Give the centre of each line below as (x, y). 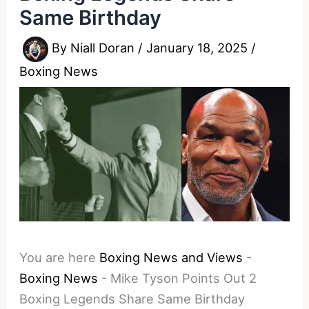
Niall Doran (104, 48)
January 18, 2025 (199, 48)
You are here (58, 257)
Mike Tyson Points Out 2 (184, 278)
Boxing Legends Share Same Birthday (132, 298)
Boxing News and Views (171, 257)
